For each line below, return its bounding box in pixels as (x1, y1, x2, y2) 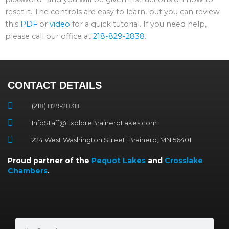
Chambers (8, 166, 48, 175)
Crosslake (165, 155, 203, 165)
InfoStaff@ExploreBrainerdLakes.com (31, 118, 157, 127)
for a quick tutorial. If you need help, (70, 19, 207, 29)
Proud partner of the (8, 155, 91, 165)
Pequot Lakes (91, 155, 146, 165)
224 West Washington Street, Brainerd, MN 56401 (31, 135, 191, 144)
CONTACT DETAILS (8, 79, 102, 91)
